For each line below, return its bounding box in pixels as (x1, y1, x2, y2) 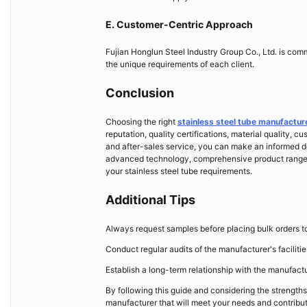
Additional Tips (106, 193, 195, 208)
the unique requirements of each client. (106, 59, 254, 70)
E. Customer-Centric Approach (106, 19, 253, 31)
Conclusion (106, 86, 174, 101)
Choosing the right (106, 116, 177, 127)
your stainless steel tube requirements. (106, 166, 252, 177)
